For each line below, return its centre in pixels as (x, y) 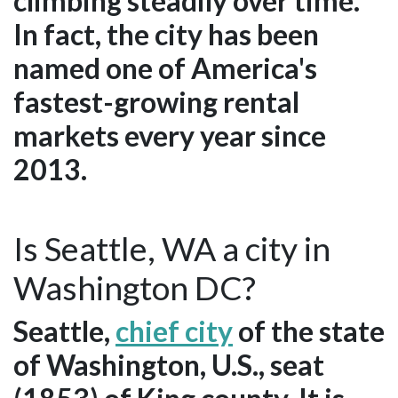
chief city (174, 331)
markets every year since (170, 136)
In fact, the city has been (166, 35)
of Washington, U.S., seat (169, 365)
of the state (309, 331)
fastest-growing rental (156, 102)
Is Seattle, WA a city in (172, 249)
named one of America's (165, 68)
